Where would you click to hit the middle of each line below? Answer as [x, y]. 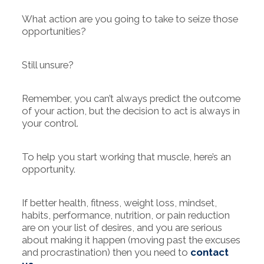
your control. [50, 123]
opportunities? [54, 31]
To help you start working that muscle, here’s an [126, 157]
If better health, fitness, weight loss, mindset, [119, 203]
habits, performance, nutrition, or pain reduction [126, 215]
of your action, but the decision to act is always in [131, 110]
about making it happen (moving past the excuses [131, 240]
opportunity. [48, 169]
